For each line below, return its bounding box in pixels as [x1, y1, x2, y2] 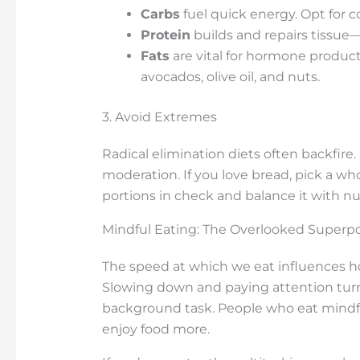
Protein [140, 27, 190, 43]
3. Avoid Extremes [101, 108, 217, 125]
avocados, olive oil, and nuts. [140, 68, 320, 84]
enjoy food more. [101, 321, 210, 337]
